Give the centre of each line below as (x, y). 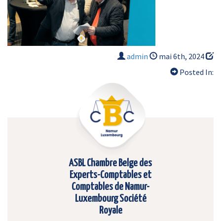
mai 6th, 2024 (182, 56)
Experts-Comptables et (110, 175)
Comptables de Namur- (110, 187)
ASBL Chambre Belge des (110, 163)
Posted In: (196, 72)
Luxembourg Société (110, 199)
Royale (110, 211)
